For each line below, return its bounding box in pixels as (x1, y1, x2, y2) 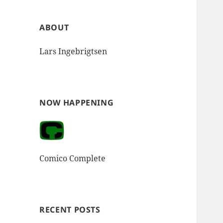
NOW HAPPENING (39, 97, 114, 109)
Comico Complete (39, 152, 106, 164)
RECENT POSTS (39, 204, 101, 215)
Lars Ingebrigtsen (39, 46, 108, 57)
